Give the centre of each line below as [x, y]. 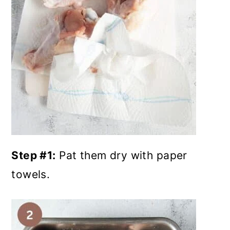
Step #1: [34, 155]
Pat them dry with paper [121, 155]
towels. [32, 174]
